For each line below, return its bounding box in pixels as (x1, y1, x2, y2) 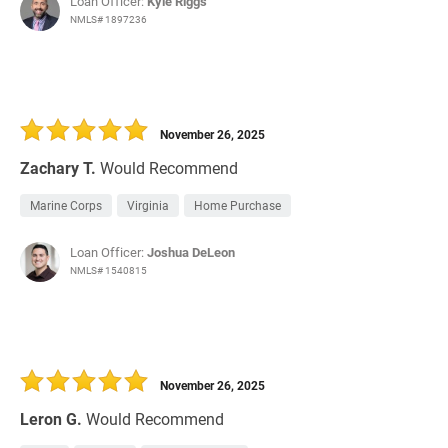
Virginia (127, 197, 169, 214)
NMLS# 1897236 (70, 12, 147, 27)
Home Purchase (194, 197, 281, 214)
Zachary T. (20, 157, 96, 179)
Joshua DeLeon (147, 243, 235, 262)
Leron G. (20, 408, 82, 430)
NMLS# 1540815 (70, 263, 147, 278)
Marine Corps (30, 197, 102, 214)
